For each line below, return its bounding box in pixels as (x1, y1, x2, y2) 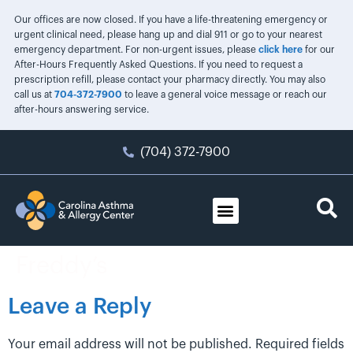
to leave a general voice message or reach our (121, 90, 327, 99)
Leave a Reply (8, 295, 151, 318)
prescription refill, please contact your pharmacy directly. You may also (13, 75, 325, 84)
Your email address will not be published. (8, 338, 252, 351)
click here (258, 45, 303, 54)
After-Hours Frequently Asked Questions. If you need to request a (13, 60, 303, 69)
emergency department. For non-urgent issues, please (13, 45, 258, 54)
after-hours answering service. (13, 105, 149, 114)
